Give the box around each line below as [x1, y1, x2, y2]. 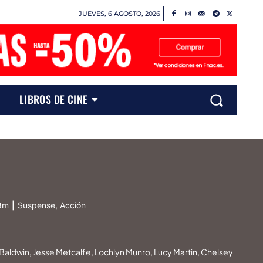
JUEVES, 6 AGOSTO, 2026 [78, 9, 160, 18]
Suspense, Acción [18, 200, 86, 211]
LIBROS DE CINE [19, 91, 88, 107]
